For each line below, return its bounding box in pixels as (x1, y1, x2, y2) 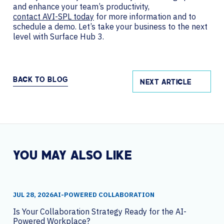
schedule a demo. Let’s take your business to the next (13, 21, 207, 31)
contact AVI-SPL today (13, 11, 94, 21)
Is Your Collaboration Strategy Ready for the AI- (13, 206, 186, 216)
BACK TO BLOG (13, 76, 68, 84)
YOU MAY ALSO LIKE (13, 150, 132, 162)
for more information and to (94, 11, 196, 21)
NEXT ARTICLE (140, 78, 191, 86)
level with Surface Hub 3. (13, 31, 104, 41)
